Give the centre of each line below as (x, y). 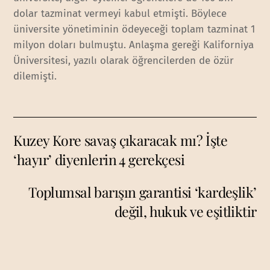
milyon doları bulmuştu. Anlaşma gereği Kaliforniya (134, 45)
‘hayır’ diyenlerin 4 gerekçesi (99, 160)
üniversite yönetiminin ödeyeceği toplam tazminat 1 (134, 29)
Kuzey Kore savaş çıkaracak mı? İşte (121, 140)
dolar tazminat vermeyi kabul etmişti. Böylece (120, 13)
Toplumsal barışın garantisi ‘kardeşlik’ (143, 192)
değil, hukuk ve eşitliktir (185, 212)
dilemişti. (35, 76)
